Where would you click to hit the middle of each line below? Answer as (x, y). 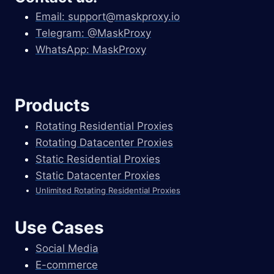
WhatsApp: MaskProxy (91, 50)
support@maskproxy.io (124, 17)
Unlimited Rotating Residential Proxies (108, 190)
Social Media (67, 248)
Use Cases (59, 227)
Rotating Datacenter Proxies (104, 142)
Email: (52, 17)
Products (52, 105)
